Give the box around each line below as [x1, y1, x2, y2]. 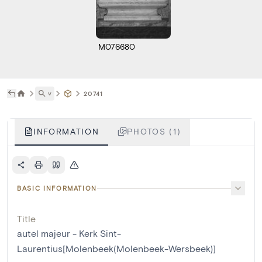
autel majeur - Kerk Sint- [17, 227, 121, 239]
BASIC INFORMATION [17, 184, 98, 192]
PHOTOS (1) [127, 126, 181, 137]
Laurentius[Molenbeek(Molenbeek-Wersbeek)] [17, 243, 216, 254]
